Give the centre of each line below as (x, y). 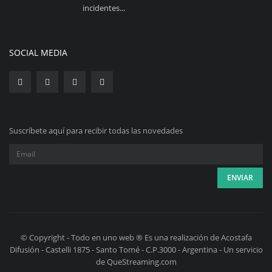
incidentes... (104, 8)
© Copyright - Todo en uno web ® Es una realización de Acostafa (136, 237)
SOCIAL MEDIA (38, 52)
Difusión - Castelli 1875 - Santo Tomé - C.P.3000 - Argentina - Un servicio (136, 249)
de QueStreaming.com (136, 261)
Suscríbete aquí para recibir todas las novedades (96, 130)
